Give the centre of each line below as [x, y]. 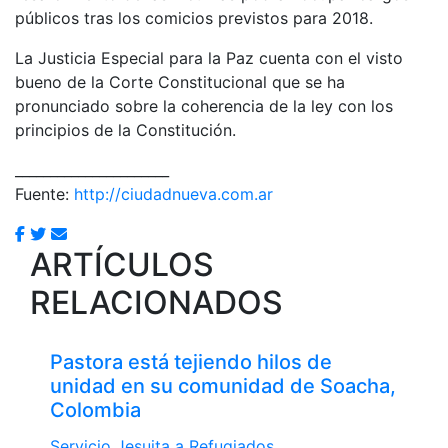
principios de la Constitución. [125, 129]
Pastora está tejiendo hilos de [191, 361]
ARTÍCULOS [122, 264]
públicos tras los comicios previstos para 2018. [194, 17]
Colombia [95, 409]
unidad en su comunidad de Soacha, [223, 385]
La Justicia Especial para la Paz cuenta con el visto [209, 57]
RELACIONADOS [156, 302]
